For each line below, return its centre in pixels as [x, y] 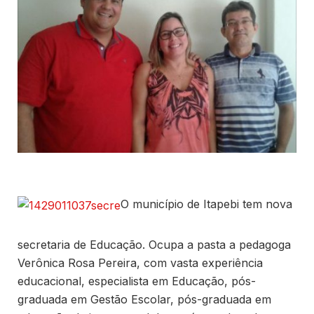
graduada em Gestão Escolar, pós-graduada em [144, 300]
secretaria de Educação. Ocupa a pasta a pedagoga [154, 245]
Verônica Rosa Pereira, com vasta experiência [140, 263]
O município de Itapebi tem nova [206, 204]
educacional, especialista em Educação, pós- [137, 281]
